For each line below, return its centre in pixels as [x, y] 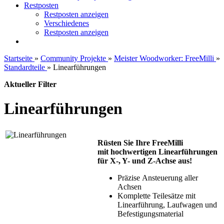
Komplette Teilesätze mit [156, 195]
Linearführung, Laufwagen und [167, 204]
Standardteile [24, 67]
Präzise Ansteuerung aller [158, 177]
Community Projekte [73, 58]
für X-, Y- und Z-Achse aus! [145, 160]
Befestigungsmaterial [150, 213]
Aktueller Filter [30, 84]
